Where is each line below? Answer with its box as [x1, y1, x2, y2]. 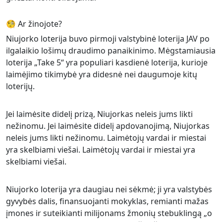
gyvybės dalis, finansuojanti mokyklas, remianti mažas [6, 196, 209, 207]
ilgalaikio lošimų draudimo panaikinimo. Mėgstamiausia [6, 45, 216, 56]
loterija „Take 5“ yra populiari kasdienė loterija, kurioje [6, 57, 208, 68]
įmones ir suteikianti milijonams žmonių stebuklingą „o [6, 208, 212, 219]
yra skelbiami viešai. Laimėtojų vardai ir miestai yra [6, 144, 195, 155]
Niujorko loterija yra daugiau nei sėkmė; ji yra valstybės [6, 184, 212, 195]
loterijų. [6, 81, 35, 92]
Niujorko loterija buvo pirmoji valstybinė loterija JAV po [6, 33, 210, 44]
